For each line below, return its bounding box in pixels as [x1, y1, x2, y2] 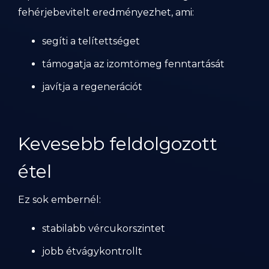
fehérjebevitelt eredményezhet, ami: [18, 7, 194, 18]
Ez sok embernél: [18, 194, 101, 205]
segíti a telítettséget [42, 35, 140, 47]
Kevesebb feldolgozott [18, 133, 217, 155]
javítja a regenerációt [42, 81, 142, 92]
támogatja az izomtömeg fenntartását [42, 58, 225, 70]
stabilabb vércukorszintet [42, 223, 165, 234]
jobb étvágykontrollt [42, 246, 142, 257]
